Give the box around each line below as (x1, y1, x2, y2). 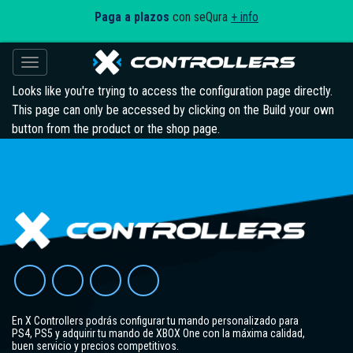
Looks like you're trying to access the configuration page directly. (12, 84, 333, 98)
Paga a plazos (95, 9, 169, 24)
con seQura (173, 9, 228, 24)
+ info (231, 9, 258, 24)
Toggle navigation (30, 55, 138, 74)
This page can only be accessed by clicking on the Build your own (12, 102, 334, 117)
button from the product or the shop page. (12, 121, 220, 136)
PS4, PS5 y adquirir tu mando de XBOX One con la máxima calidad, (12, 327, 305, 340)
